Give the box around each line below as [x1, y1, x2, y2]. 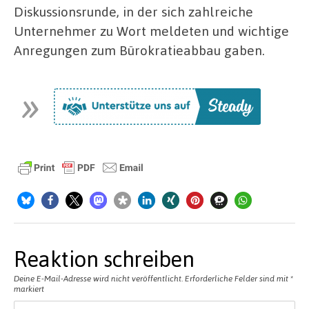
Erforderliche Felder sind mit [185, 272, 290, 283]
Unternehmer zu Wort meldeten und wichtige [14, 22, 289, 40]
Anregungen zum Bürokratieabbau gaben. [14, 41, 265, 59]
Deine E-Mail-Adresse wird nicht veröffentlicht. [14, 272, 183, 283]
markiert [14, 283, 44, 294]
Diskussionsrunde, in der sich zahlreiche [14, 3, 253, 21]
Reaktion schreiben [14, 244, 194, 272]
